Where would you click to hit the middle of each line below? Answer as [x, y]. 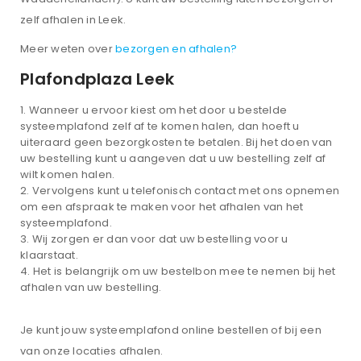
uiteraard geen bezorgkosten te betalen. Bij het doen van [176, 142]
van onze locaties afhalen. [92, 351]
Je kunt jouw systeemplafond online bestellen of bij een [171, 330]
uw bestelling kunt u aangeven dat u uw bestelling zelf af [173, 158]
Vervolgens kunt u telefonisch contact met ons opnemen [185, 190]
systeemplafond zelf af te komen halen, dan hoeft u [160, 126]
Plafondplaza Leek [98, 79]
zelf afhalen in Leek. [73, 19]
